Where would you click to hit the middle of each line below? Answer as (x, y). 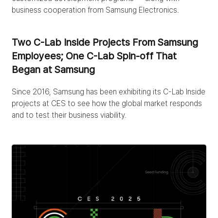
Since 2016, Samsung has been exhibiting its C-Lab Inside (109, 91)
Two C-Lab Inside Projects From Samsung (105, 42)
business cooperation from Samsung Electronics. (95, 10)
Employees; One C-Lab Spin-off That (94, 56)
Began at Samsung (53, 69)
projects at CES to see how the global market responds (107, 103)
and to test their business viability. (69, 115)
